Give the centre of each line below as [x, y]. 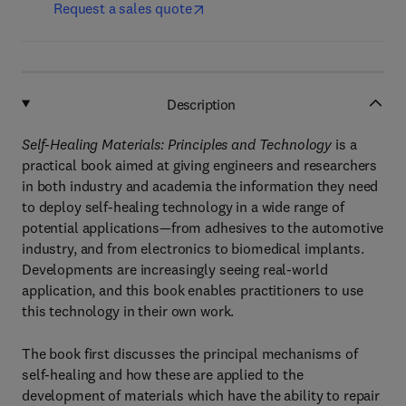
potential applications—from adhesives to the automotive [203, 227]
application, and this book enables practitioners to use [193, 290]
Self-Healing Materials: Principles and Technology [177, 144]
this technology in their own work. [128, 311]
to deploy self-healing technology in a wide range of [183, 207]
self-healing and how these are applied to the [163, 374]
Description [201, 104]
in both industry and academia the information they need [200, 186]
